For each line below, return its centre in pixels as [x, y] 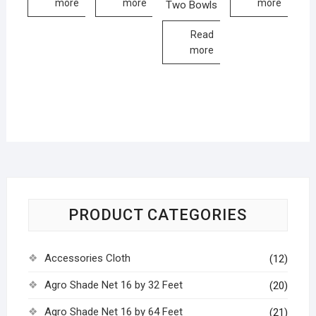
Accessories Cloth [87, 259]
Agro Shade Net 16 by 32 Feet [113, 285]
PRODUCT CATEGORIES [158, 215]
